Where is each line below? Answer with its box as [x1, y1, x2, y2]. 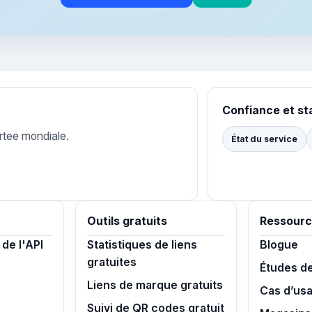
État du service [231, 134, 297, 145]
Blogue [259, 238, 298, 251]
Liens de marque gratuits [87, 279, 224, 292]
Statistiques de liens [87, 238, 198, 251]
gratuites [87, 256, 137, 269]
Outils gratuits [87, 214, 168, 228]
